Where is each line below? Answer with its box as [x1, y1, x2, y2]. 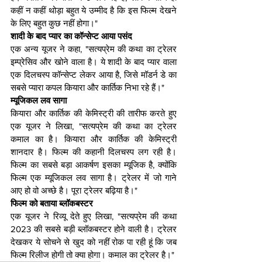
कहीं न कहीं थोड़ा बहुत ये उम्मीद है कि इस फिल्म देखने [11, 5, 177, 16]
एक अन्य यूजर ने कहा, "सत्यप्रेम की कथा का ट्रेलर [11, 44, 177, 54]
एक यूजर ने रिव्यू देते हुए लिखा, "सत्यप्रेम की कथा [11, 211, 177, 222]
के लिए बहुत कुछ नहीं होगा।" [11, 18, 98, 29]
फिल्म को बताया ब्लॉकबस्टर [11, 198, 93, 209]
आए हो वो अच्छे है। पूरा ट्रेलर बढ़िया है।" [11, 185, 137, 196]
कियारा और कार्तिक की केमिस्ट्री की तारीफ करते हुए [11, 108, 177, 119]
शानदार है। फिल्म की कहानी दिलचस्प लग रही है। [11, 147, 177, 157]
